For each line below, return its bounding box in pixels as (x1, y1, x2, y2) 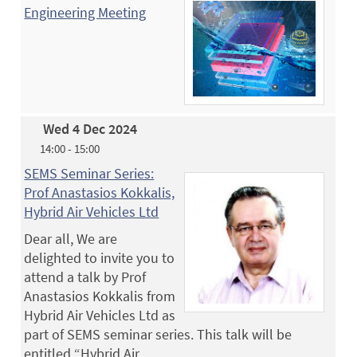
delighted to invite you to (24, 248, 175, 267)
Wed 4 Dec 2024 (43, 119, 138, 138)
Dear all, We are (24, 229, 118, 248)
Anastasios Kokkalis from (24, 286, 176, 305)
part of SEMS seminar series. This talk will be (24, 324, 292, 343)
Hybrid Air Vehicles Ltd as (24, 305, 176, 324)
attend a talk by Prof (24, 267, 147, 286)
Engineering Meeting (24, 2, 147, 22)
